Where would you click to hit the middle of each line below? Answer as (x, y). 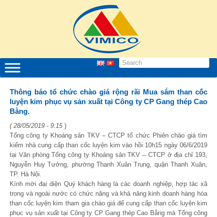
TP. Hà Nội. (26, 174)
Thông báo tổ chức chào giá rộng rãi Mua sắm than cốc (108, 92)
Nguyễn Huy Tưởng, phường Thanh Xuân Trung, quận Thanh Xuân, (108, 164)
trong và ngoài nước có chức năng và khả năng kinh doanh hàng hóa (108, 194)
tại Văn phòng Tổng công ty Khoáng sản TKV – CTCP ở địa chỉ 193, (108, 155)
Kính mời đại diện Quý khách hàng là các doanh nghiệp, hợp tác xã (108, 184)
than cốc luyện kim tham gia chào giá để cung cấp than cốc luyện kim (108, 203)
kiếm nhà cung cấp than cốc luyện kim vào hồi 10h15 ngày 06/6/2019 (108, 145)
